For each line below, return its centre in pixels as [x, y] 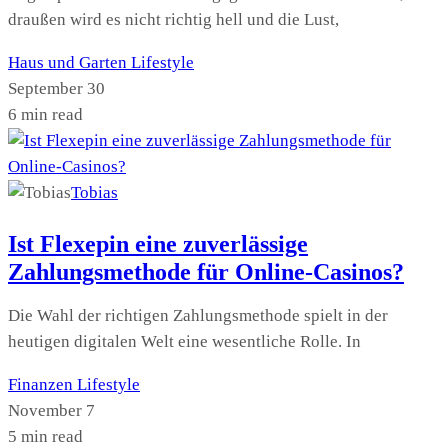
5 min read [45, 436]
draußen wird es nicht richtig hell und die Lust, [173, 19]
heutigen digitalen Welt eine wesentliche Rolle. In [184, 341]
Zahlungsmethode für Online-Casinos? [206, 271]
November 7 [51, 410]
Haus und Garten [69, 62]
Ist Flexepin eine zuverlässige [158, 243]
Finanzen [42, 384]
